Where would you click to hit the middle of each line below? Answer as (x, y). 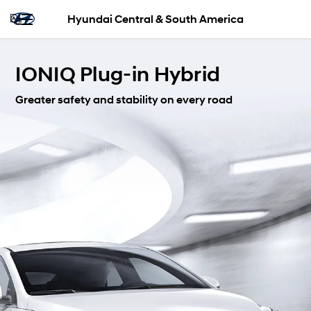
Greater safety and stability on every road (124, 100)
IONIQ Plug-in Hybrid (118, 74)
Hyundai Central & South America (155, 19)
